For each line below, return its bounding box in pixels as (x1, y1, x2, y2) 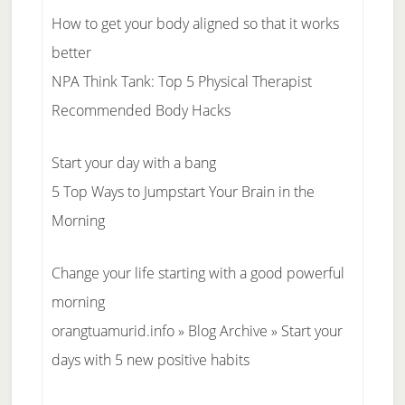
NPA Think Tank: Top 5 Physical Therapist (51, 71, 312, 91)
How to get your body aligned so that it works (51, 14, 339, 33)
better (51, 42, 91, 62)
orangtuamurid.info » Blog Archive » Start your (51, 321, 343, 341)
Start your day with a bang (51, 153, 216, 173)
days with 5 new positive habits (51, 350, 250, 370)
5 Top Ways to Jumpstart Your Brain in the (51, 182, 315, 202)
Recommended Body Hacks (51, 100, 231, 120)
